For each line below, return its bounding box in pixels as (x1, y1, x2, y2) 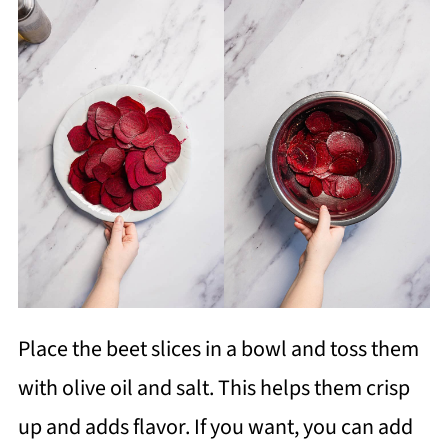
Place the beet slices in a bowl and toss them (17, 333, 419, 366)
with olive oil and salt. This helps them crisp (17, 372, 410, 405)
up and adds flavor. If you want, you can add (17, 411, 413, 444)
